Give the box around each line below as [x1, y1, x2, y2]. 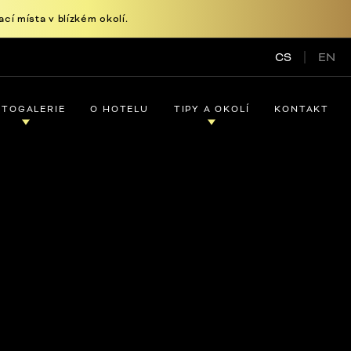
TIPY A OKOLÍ [173, 103, 250, 114]
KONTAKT [274, 103, 329, 114]
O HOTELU [90, 103, 149, 114]
